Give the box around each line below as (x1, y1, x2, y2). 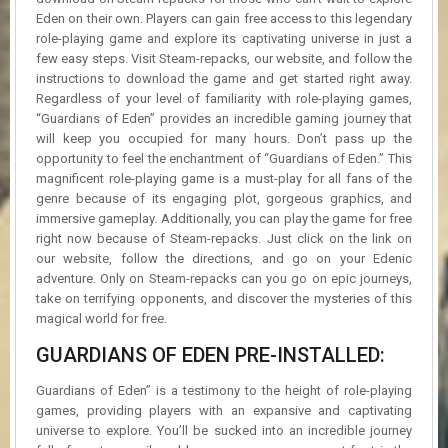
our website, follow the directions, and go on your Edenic (36, 250, 412, 266)
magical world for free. (36, 310, 167, 326)
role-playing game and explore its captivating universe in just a (36, 30, 412, 46)
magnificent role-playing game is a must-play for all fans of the (36, 170, 412, 186)
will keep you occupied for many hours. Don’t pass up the (36, 130, 412, 146)
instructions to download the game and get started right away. (36, 70, 412, 86)
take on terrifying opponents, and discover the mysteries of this (36, 290, 412, 306)
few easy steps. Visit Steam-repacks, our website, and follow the (36, 50, 412, 66)
